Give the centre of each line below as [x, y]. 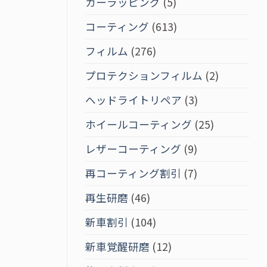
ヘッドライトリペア [133, 100]
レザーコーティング [133, 148]
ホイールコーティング [139, 124]
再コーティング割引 [133, 173]
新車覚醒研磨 [117, 246]
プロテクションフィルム [144, 75]
